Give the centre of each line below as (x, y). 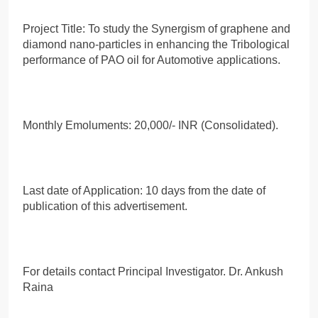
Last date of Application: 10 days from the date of (144, 190)
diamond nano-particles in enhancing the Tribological (156, 44)
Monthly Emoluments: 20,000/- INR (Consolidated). (150, 125)
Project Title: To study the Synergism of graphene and (157, 28)
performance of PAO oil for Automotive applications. (152, 60)
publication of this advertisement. (105, 206)
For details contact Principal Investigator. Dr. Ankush (153, 271)
